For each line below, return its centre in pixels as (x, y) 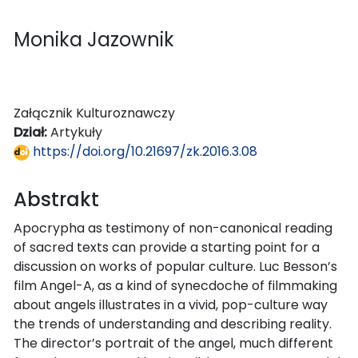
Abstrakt (56, 199)
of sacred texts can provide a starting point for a (167, 247)
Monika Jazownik (94, 39)
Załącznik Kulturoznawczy (94, 113)
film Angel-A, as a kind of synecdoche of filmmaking (175, 285)
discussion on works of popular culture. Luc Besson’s (175, 266)
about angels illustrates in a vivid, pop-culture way (171, 304)
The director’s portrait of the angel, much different (173, 343)
